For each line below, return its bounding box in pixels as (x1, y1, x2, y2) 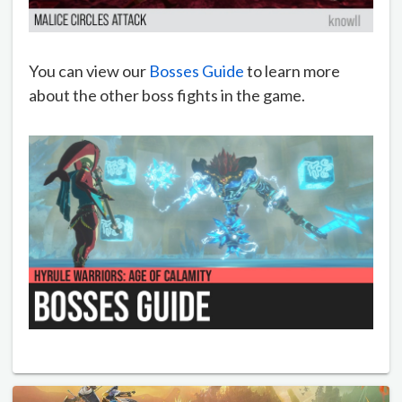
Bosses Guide (149, 61, 244, 82)
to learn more (244, 61, 340, 82)
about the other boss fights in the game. (29, 85, 305, 106)
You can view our (29, 61, 149, 82)
